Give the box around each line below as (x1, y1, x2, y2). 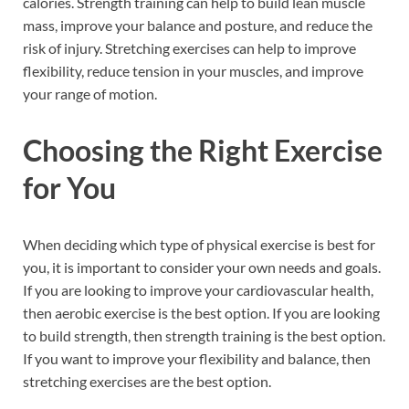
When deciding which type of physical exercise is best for (23, 236, 375, 254)
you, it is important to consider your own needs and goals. (23, 258, 381, 277)
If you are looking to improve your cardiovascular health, (23, 281, 373, 299)
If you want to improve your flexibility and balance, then (23, 350, 371, 368)
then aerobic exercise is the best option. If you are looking (23, 304, 380, 322)
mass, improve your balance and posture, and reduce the (23, 16, 372, 35)
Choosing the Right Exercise (23, 132, 383, 169)
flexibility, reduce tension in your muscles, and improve (23, 62, 363, 80)
